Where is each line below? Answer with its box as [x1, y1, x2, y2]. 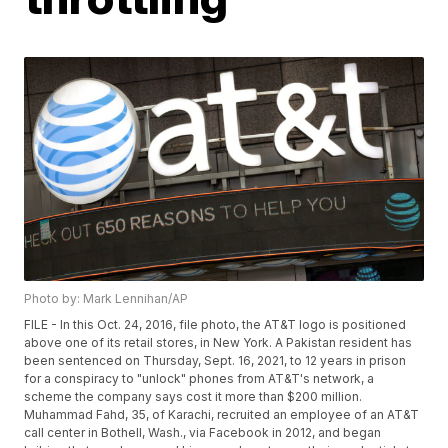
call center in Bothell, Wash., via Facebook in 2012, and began [24, 425, 382, 441]
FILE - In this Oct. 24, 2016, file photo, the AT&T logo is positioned [24, 317, 407, 333]
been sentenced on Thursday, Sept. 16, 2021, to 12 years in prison [24, 353, 407, 369]
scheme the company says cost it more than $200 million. [24, 389, 363, 405]
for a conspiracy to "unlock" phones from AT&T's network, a [24, 371, 375, 387]
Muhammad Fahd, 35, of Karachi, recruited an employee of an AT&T [24, 407, 420, 423]
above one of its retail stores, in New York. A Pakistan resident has [24, 335, 413, 351]
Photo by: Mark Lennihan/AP [24, 291, 189, 307]
